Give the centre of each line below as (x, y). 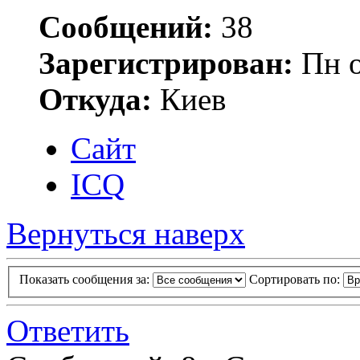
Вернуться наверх (126, 233)
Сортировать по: (296, 280)
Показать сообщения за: (86, 280)
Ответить (68, 331)
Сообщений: (126, 27)
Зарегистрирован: (166, 63)
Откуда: (95, 99)
